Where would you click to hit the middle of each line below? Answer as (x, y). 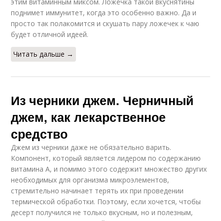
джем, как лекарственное (89, 117)
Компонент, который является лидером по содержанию (106, 158)
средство (39, 134)
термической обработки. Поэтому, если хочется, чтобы (106, 202)
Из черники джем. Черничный (102, 100)
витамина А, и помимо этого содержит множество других (109, 169)
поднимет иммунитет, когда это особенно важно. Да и (104, 13)
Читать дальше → (44, 54)
